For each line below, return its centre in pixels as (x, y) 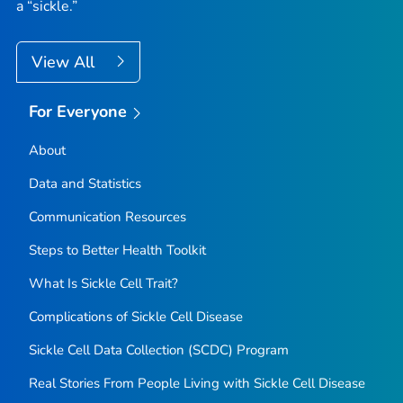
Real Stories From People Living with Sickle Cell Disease (197, 384)
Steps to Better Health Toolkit (117, 251)
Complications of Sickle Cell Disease (135, 317)
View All (65, 63)
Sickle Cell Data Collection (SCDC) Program (158, 350)
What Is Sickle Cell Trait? (103, 284)
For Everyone (78, 112)
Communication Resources (107, 217)
